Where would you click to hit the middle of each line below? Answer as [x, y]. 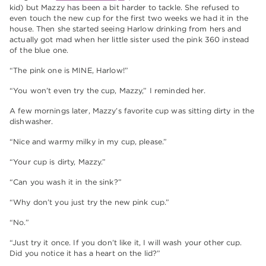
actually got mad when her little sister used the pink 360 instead [129, 40]
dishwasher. [31, 122]
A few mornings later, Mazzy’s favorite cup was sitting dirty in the [132, 111]
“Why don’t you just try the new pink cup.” [90, 202]
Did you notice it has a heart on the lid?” [85, 254]
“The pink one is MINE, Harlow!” [69, 71]
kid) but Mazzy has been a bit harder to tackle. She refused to [124, 8]
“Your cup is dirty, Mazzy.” [58, 162]
